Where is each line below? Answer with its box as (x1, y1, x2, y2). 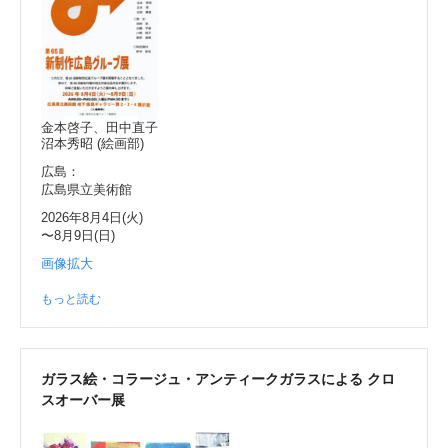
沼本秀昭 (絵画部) (41, 136, 144, 152)
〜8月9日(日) (41, 228, 115, 244)
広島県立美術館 (41, 182, 132, 198)
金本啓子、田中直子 (41, 120, 158, 136)
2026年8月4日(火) (41, 210, 143, 226)
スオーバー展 (41, 392, 125, 409)
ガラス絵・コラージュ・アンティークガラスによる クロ (41, 371, 395, 388)
